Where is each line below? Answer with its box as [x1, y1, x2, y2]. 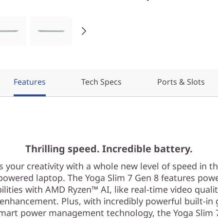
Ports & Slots [157, 76, 205, 87]
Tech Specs [81, 76, 122, 87]
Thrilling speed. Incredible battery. [25, 142, 193, 155]
